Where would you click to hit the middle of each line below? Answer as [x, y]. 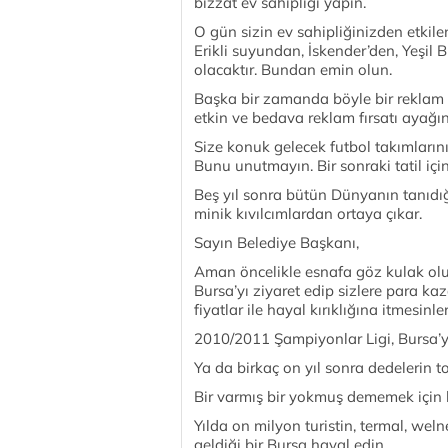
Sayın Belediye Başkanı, [276, 242]
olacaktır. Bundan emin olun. [293, 69]
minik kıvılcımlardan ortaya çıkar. [308, 213]
